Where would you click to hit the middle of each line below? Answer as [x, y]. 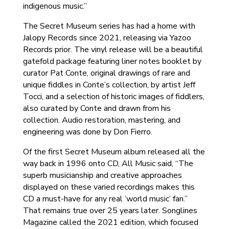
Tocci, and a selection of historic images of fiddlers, [113, 97]
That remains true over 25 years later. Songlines [110, 211]
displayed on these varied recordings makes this [109, 187]
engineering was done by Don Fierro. [87, 132]
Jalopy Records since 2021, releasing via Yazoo [107, 38]
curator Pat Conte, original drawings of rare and [106, 73]
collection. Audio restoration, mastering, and [101, 120]
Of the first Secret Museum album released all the [114, 152]
